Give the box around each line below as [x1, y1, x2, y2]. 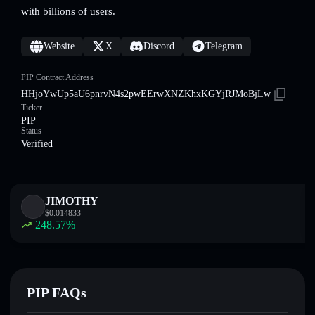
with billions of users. [21, 6, 115, 17]
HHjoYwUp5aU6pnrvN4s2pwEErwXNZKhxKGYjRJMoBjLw [21, 89, 271, 99]
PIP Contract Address [21, 72, 94, 82]
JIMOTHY [45, 195, 98, 207]
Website [44, 41, 75, 51]
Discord [143, 41, 174, 51]
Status [21, 126, 41, 136]
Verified [21, 139, 53, 149]
